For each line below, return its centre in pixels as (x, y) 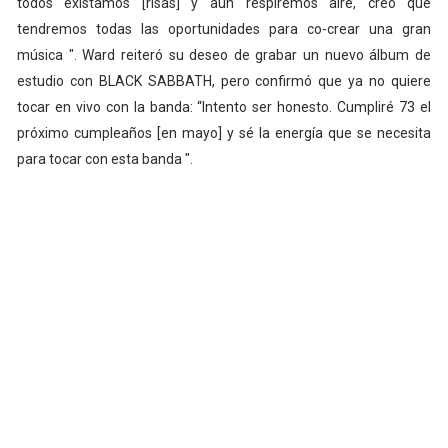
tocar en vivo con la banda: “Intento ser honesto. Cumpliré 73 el (224, 107)
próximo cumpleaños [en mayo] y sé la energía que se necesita (224, 133)
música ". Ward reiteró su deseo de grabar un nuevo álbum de (224, 55)
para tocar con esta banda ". (104, 159)
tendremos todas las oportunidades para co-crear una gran (224, 29)
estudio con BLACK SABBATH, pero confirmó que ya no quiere (224, 81)
